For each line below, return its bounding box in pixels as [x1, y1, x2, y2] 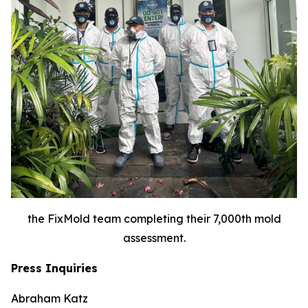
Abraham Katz [11, 291, 88, 306]
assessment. [122, 231, 186, 245]
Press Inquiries [11, 261, 98, 276]
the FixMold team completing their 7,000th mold [27, 212, 281, 226]
